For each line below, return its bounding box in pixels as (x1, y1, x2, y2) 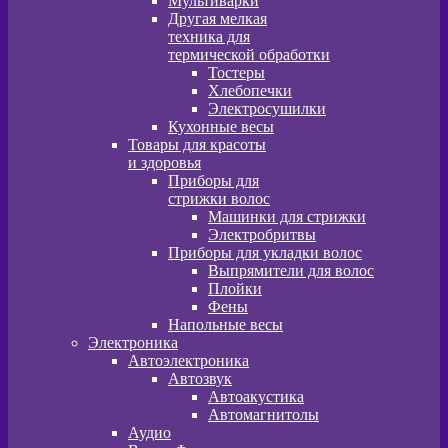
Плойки (208, 280, 262, 297)
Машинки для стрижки (208, 208, 366, 225)
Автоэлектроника (128, 352, 249, 369)
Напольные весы (168, 316, 283, 333)
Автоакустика (208, 388, 304, 405)
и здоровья (128, 154, 201, 171)
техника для (168, 28, 250, 45)
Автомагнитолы (208, 406, 319, 423)
